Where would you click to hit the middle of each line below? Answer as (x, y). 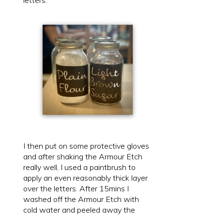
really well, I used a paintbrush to (79, 167)
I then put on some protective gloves (86, 146)
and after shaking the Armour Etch (83, 156)
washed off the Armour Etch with (81, 199)
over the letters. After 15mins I (76, 188)
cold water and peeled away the (79, 209)
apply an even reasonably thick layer (85, 178)
